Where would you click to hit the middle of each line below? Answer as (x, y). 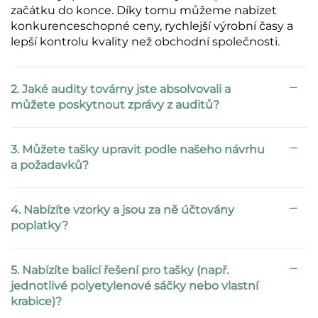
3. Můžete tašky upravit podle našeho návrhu (138, 150)
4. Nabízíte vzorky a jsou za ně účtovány (122, 210)
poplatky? (39, 226)
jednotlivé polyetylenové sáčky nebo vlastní (135, 286)
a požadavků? (50, 165)
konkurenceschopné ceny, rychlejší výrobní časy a (152, 26)
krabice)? (36, 302)
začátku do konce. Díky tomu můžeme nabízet (144, 11)
